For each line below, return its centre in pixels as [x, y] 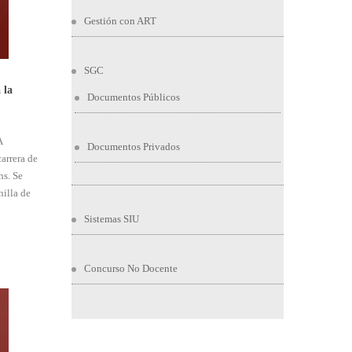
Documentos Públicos [134, 97]
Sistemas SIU [112, 219]
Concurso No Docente [131, 268]
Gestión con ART [120, 21]
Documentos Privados [134, 147]
